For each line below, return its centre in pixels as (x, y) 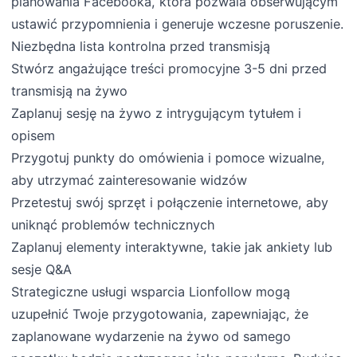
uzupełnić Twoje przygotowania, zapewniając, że (160, 314)
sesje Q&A (42, 270)
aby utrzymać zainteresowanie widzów (129, 180)
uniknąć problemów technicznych (114, 225)
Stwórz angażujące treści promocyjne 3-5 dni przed (169, 69)
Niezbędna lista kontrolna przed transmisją (141, 47)
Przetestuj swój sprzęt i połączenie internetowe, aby (170, 203)
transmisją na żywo (70, 91)
